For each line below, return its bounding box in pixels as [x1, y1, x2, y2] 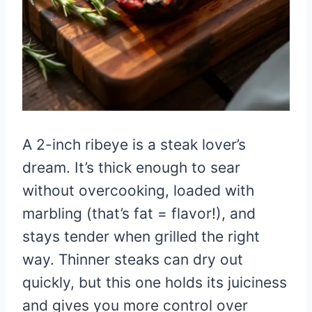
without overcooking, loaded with [22, 181, 254, 199]
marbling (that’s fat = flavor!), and [22, 204, 256, 222]
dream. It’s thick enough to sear [22, 158, 240, 176]
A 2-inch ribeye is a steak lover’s [22, 135, 246, 153]
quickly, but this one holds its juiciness [22, 273, 287, 291]
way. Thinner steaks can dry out [22, 250, 243, 268]
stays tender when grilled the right [22, 227, 260, 245]
